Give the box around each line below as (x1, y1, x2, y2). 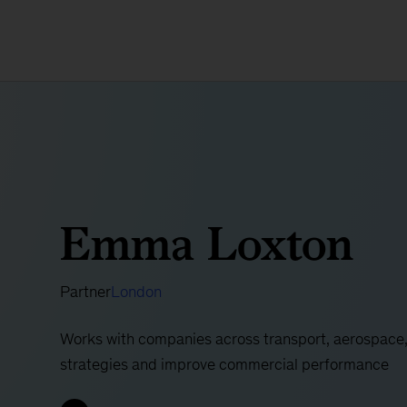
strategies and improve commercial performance (59, 354, 389, 373)
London (110, 282, 162, 301)
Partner (59, 282, 111, 301)
